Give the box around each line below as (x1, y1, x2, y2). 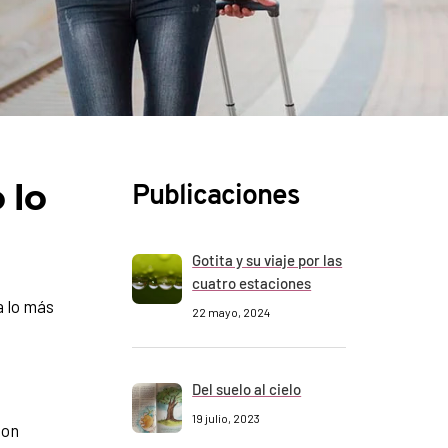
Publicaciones (132, 183, 301, 211)
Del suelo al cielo (192, 380, 302, 398)
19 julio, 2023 (192, 411, 261, 425)
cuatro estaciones (192, 274, 312, 292)
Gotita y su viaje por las (192, 251, 343, 269)
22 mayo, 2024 (192, 305, 271, 319)
